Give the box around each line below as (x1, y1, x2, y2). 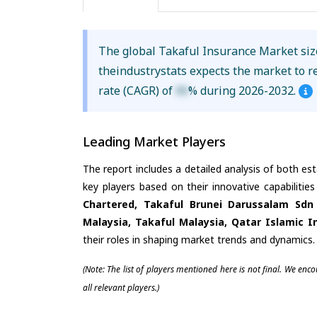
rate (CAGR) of (98, 83, 176, 99)
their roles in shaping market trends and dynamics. (83, 232, 315, 246)
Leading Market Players (83, 133, 226, 151)
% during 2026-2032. (188, 83, 299, 99)
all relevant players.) (83, 281, 159, 294)
